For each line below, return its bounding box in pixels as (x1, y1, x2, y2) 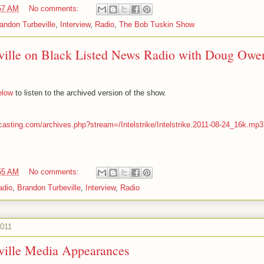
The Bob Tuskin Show (119, 19, 194, 29)
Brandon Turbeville (17, 183, 81, 192)
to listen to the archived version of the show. (15, 88, 169, 97)
